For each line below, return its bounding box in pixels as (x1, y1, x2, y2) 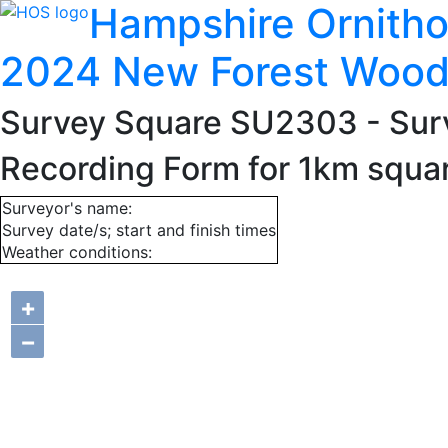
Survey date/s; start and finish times (2, 220, 276, 240)
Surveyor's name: (2, 198, 132, 218)
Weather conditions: (2, 242, 152, 262)
